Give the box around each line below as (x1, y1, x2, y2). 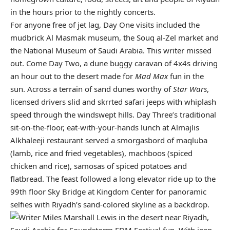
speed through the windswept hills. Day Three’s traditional (10, 109, 216, 120)
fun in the (168, 71, 204, 82)
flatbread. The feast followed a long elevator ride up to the (10, 174, 216, 184)
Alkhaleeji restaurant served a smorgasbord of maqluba (10, 135, 207, 146)
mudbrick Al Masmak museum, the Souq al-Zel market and (10, 32, 219, 43)
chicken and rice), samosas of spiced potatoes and (10, 161, 187, 171)
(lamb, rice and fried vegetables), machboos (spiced (10, 148, 193, 159)
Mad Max (135, 71, 168, 82)
